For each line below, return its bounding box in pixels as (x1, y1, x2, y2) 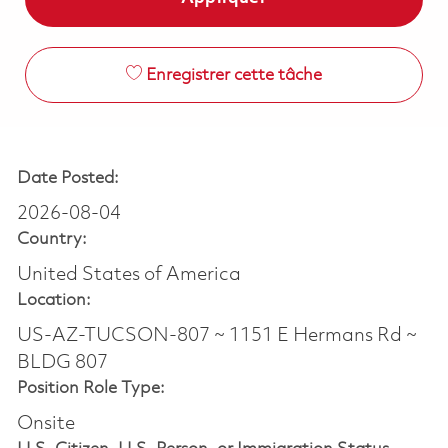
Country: (16, 230, 87, 248)
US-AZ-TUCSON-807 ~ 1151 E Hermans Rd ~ (16, 325, 417, 346)
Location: (16, 291, 91, 309)
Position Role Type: (16, 379, 165, 397)
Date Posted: (16, 169, 119, 187)
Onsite (16, 413, 75, 434)
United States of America (16, 264, 241, 285)
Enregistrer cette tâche (145, 66, 322, 84)
